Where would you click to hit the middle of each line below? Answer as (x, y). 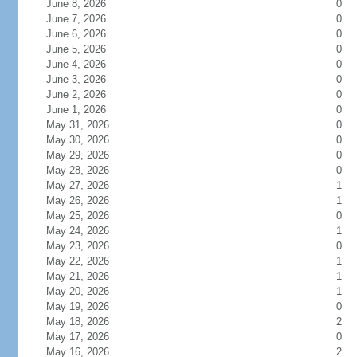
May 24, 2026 (87, 231)
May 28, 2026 (87, 170)
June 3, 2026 (85, 79)
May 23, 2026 (87, 246)
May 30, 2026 (87, 140)
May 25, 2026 (87, 216)
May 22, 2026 (87, 261)
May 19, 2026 (87, 306)
